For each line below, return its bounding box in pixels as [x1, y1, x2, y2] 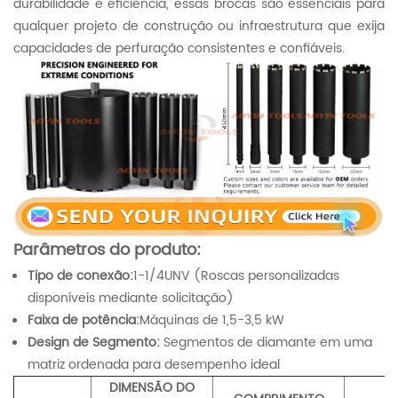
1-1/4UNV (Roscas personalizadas [133, 266, 339, 287]
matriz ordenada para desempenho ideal [28, 354, 280, 376]
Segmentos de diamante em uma [160, 332, 372, 354]
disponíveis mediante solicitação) [28, 288, 234, 309]
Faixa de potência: [28, 310, 139, 331]
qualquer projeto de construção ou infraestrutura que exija [13, 15, 385, 36]
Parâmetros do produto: [13, 237, 201, 264]
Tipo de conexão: [28, 266, 133, 287]
